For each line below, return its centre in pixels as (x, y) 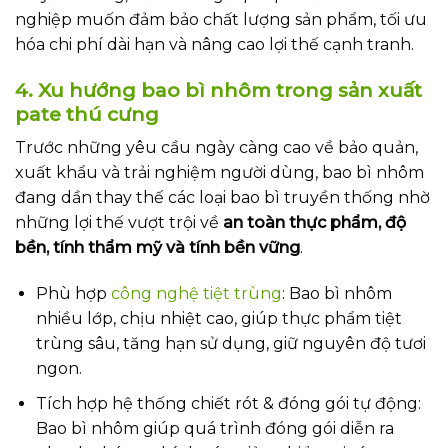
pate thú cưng (87, 113)
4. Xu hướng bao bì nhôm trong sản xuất (218, 89)
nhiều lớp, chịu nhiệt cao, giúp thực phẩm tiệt (218, 319)
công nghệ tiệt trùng (196, 294)
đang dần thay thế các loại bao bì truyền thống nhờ (222, 198)
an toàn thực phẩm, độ (314, 223)
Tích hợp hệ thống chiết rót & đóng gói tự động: (228, 403)
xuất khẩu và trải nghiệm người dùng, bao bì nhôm (219, 173)
